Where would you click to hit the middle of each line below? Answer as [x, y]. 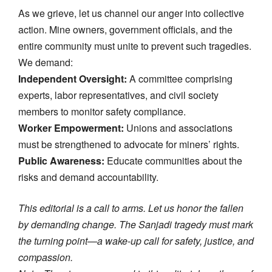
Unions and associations [178, 127]
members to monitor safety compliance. [102, 111]
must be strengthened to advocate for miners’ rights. [129, 144]
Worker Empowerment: [71, 127]
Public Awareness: [61, 160]
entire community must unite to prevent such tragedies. [135, 46]
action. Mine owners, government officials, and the [125, 29]
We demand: [46, 62]
